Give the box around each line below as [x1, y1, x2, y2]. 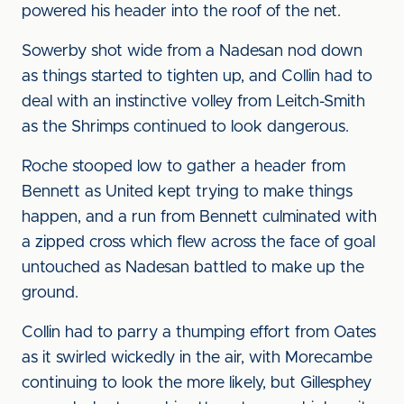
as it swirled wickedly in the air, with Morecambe [22, 350, 372, 366]
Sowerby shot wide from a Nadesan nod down [22, 43, 363, 60]
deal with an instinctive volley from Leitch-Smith [22, 94, 365, 110]
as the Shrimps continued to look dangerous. [22, 119, 353, 135]
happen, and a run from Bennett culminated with [22, 209, 377, 225]
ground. [22, 285, 78, 301]
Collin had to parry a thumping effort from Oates [22, 325, 376, 341]
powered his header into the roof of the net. [22, 4, 341, 20]
